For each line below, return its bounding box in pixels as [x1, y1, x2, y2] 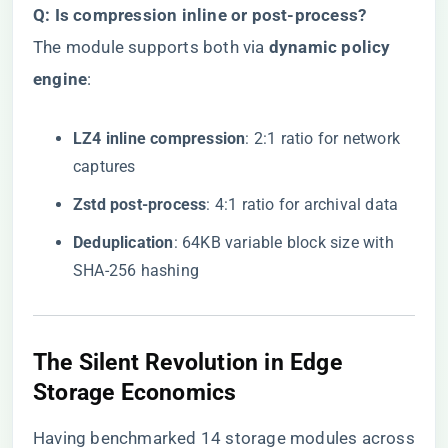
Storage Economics [33, 378, 237, 406]
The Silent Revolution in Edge [33, 348, 342, 376]
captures [73, 157, 136, 176]
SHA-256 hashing [73, 261, 199, 280]
